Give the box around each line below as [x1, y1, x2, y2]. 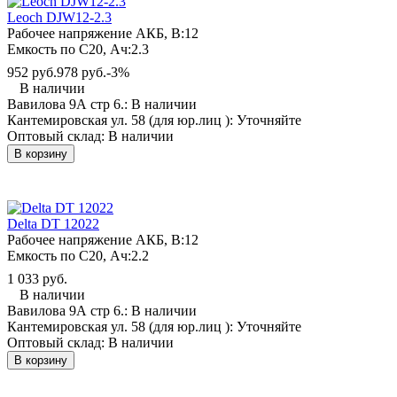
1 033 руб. [7, 270, 67, 286]
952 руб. [7, 64, 57, 80]
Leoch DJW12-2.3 [7, 9, 112, 25]
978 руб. [57, 64, 106, 80]
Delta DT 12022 [7, 215, 99, 231]
